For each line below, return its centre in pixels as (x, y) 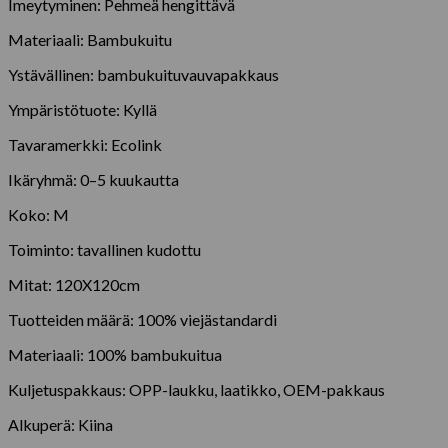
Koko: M (38, 215)
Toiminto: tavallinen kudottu (104, 250)
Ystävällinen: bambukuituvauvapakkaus (143, 75)
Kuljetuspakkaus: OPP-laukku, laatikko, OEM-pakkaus (196, 390)
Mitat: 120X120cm (74, 285)
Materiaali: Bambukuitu (90, 40)
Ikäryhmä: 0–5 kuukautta (93, 180)
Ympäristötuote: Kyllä (82, 110)
